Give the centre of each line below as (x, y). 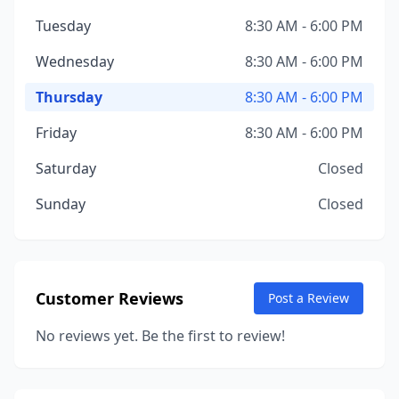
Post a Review (309, 298)
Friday (56, 133)
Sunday (61, 204)
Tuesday (63, 26)
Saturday (66, 168)
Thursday (69, 97)
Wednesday (75, 61)
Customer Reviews (110, 298)
